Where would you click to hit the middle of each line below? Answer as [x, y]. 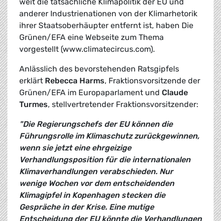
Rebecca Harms [75, 81]
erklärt [32, 81]
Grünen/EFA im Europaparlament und [91, 93]
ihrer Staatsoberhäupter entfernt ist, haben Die [106, 26]
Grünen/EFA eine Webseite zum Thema [92, 37]
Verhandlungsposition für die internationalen [105, 160]
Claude [175, 93]
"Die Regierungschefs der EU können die [96, 124]
